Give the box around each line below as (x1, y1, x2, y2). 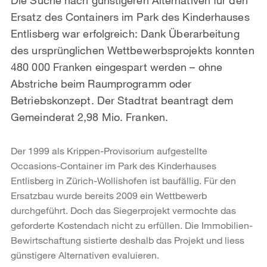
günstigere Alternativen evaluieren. (11, 249, 159, 260)
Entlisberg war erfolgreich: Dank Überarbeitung (11, 26, 240, 40)
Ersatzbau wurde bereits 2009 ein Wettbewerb (11, 189, 207, 201)
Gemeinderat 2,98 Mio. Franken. (11, 110, 169, 123)
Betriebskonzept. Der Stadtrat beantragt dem (11, 93, 234, 107)
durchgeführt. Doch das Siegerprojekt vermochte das (11, 204, 236, 216)
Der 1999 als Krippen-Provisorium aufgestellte (11, 144, 207, 156)
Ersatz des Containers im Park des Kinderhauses (11, 10, 250, 23)
